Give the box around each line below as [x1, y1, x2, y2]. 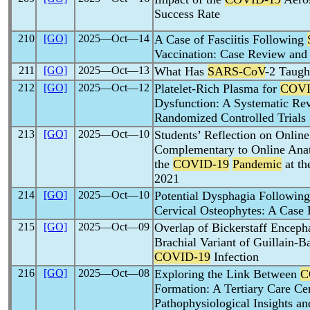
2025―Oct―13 [78, 64, 149, 76]
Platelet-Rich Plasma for [154, 82, 280, 95]
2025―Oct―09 [78, 221, 149, 232]
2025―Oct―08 [78, 267, 149, 279]
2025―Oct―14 [78, 33, 149, 44]
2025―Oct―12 [78, 82, 149, 93]
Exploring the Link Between [154, 267, 300, 281]
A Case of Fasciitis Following [154, 33, 307, 46]
